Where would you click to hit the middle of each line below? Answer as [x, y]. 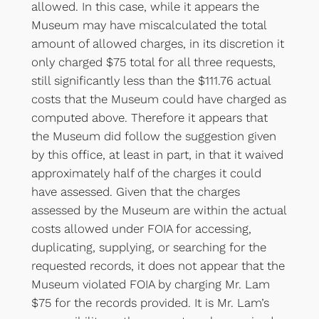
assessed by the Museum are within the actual [158, 210]
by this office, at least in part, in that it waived [157, 154]
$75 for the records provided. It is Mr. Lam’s [150, 302]
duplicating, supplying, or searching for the [148, 247]
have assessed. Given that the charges [135, 191]
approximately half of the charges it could [146, 173]
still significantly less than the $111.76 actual [151, 80]
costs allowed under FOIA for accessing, [141, 228]
